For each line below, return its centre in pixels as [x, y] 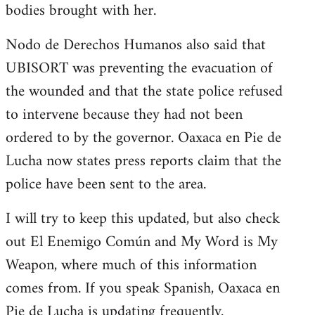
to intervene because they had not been [124, 115]
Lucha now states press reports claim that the [143, 161]
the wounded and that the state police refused [144, 92]
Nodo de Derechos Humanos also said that [136, 45]
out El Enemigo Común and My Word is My [142, 242]
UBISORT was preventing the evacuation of [139, 69]
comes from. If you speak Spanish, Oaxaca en [143, 289]
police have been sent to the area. [106, 185]
